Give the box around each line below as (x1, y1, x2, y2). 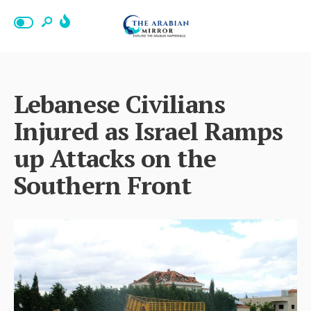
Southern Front (14, 169, 192, 201)
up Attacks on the (14, 142, 216, 174)
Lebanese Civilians (14, 87, 225, 120)
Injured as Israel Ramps (14, 115, 283, 147)
